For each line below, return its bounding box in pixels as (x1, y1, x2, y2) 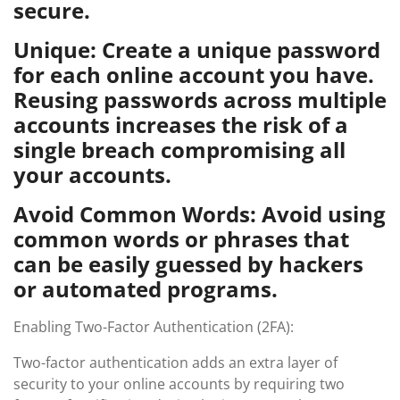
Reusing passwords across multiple (13, 85, 387, 114)
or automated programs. (13, 274, 278, 304)
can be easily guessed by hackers (13, 249, 363, 279)
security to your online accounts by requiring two (13, 374, 345, 394)
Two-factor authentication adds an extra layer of (13, 353, 337, 372)
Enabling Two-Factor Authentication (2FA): (13, 317, 294, 337)
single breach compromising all (13, 135, 346, 164)
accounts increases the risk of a (13, 110, 348, 139)
